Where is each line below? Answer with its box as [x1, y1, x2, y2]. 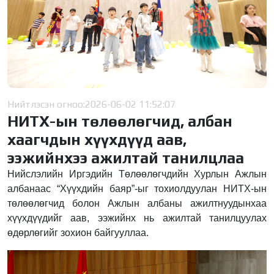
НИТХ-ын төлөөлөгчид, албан [7, 111, 232, 130]
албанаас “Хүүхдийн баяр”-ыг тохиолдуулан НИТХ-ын [7, 183, 267, 194]
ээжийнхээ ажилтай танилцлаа [7, 148, 244, 167]
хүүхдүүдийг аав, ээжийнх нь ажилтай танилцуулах [7, 212, 267, 223]
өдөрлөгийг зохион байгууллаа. [7, 227, 149, 238]
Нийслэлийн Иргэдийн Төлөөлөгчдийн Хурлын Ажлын [7, 168, 267, 179]
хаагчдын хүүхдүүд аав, [7, 130, 187, 149]
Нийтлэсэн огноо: [7, 98, 85, 110]
